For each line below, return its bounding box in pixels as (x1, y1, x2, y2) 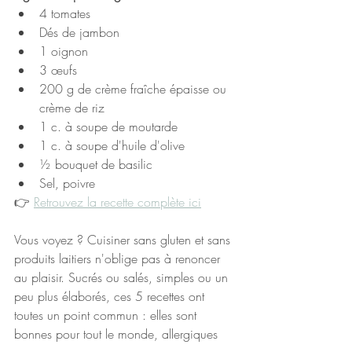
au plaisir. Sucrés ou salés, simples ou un (14, 269, 232, 287)
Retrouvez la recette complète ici (34, 193, 201, 211)
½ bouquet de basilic (39, 156, 152, 174)
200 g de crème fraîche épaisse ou (39, 80, 230, 98)
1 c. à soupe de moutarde (39, 118, 178, 136)
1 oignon (39, 42, 88, 60)
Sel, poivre (39, 174, 95, 192)
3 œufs (39, 61, 77, 79)
